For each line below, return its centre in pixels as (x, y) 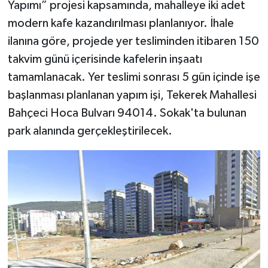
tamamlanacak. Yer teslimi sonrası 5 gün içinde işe (134, 77)
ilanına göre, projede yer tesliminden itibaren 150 (133, 42)
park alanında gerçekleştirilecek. (90, 131)
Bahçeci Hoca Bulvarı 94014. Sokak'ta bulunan (127, 113)
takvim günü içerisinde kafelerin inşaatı (105, 60)
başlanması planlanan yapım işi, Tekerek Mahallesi (132, 95)
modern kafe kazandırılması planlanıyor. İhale (121, 24)
